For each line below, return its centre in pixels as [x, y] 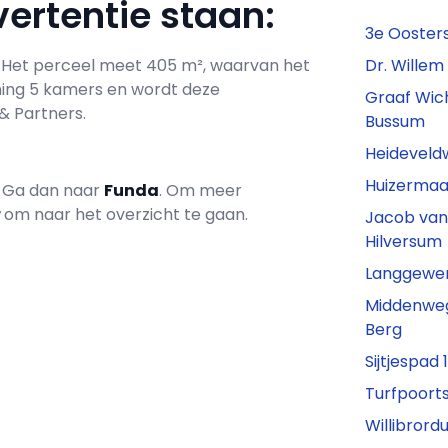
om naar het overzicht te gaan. [126, 215]
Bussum [395, 122]
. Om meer [200, 191]
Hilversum [404, 242]
